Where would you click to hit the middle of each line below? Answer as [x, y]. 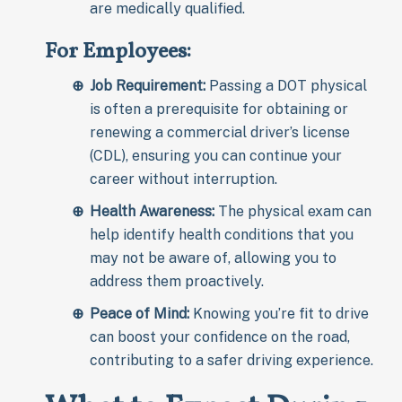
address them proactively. [177, 281]
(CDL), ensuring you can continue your [216, 155]
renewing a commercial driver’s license [220, 132]
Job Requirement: [148, 85]
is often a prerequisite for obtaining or [219, 109]
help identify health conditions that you [222, 234]
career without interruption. [184, 179]
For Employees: [118, 52]
